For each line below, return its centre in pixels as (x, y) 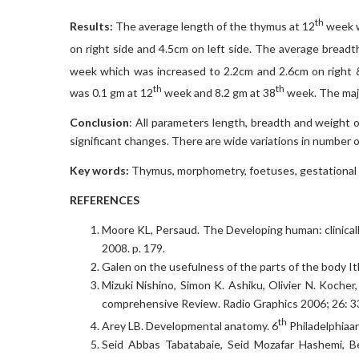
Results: (93, 26)
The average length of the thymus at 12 (216, 26)
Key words (98, 171)
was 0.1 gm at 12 (111, 93)
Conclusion (99, 123)
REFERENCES (105, 200)
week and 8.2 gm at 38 (219, 93)
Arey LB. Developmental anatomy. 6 (190, 325)
